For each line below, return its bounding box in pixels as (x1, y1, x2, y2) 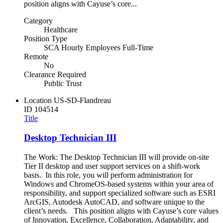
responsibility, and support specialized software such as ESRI (24, 188, 216, 197)
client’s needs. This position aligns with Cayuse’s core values (24, 206, 219, 215)
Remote (24, 52, 48, 61)
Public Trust (44, 79, 82, 88)
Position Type (24, 34, 67, 43)
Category (24, 16, 53, 25)
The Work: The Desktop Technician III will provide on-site (24, 152, 209, 161)
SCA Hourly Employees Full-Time (44, 43, 153, 52)
